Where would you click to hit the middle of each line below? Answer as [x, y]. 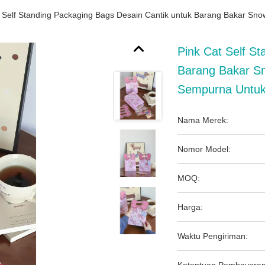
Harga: [190, 207]
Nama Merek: [203, 120]
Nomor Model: [204, 149]
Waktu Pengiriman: [213, 236]
